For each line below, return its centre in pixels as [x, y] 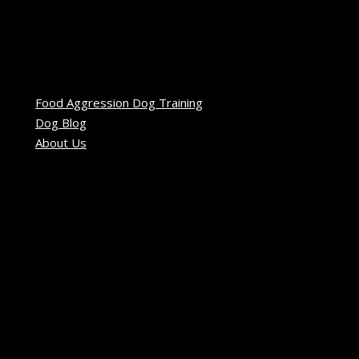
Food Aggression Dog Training [119, 102]
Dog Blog [61, 122]
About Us [61, 142]
